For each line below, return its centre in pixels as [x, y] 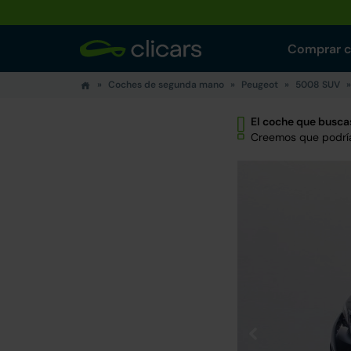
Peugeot [260, 85]
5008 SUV [318, 85]
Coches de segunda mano [166, 85]
